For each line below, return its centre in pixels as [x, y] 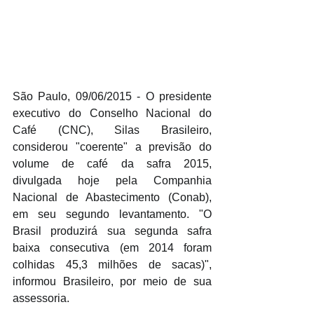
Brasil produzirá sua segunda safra [112, 231]
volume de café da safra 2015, [112, 163]
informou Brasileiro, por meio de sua [112, 281]
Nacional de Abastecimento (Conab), [112, 197]
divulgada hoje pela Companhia [112, 180]
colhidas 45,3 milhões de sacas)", [112, 264]
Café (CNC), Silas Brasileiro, [112, 130]
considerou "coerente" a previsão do [112, 146]
